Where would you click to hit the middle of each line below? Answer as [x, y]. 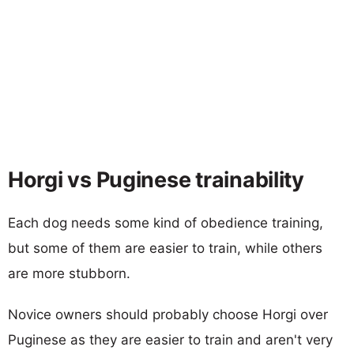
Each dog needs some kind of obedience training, [166, 222]
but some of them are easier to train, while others [165, 248]
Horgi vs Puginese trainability [156, 179]
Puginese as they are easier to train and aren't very [170, 339]
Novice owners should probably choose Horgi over [168, 314]
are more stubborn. [69, 273]
